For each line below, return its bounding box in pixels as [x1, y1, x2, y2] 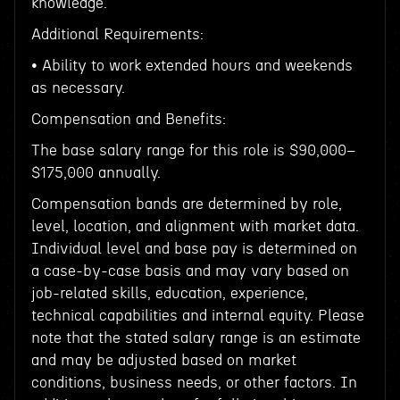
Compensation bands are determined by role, [30, 196, 342, 212]
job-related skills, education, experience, [30, 286, 308, 301]
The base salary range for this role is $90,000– [30, 143, 356, 158]
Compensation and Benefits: [30, 112, 230, 127]
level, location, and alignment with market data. [30, 219, 359, 234]
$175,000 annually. [30, 165, 165, 180]
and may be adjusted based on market [30, 353, 296, 368]
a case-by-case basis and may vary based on [30, 263, 349, 279]
